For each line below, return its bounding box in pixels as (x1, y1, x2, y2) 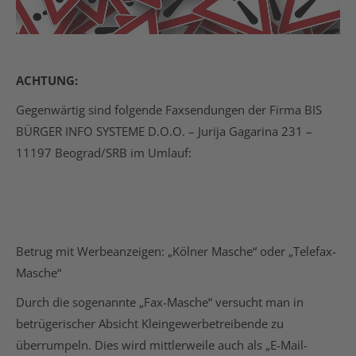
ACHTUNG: (16, 72, 78, 88)
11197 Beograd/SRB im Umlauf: (16, 145, 192, 161)
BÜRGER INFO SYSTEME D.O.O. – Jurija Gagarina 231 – (16, 123, 312, 139)
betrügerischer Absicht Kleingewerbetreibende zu (16, 315, 284, 331)
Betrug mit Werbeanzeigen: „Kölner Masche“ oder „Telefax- (16, 243, 336, 259)
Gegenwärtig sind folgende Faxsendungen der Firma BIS (16, 102, 322, 118)
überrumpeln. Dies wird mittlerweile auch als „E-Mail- (16, 337, 308, 353)
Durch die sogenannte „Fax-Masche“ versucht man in (16, 294, 304, 310)
